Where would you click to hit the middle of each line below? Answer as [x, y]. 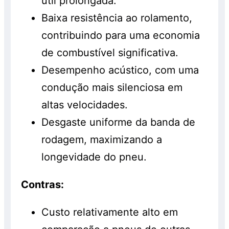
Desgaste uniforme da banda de [119, 122]
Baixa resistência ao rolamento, [117, 18]
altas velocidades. [85, 105]
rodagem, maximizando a [102, 140]
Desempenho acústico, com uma [120, 70]
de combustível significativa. [110, 53]
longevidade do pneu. [94, 157]
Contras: [43, 185]
